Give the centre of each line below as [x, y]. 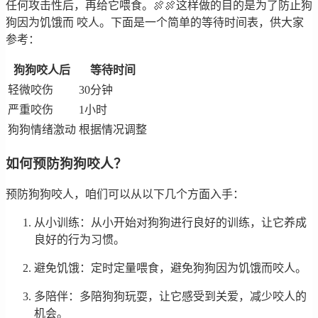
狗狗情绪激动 [42, 129]
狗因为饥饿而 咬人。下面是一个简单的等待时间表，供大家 [155, 22]
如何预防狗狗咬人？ [66, 163]
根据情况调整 [113, 129]
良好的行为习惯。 [79, 240]
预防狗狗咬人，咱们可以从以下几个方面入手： [125, 194]
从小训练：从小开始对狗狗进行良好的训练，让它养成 [170, 223]
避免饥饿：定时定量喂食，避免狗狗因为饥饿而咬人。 [170, 268]
